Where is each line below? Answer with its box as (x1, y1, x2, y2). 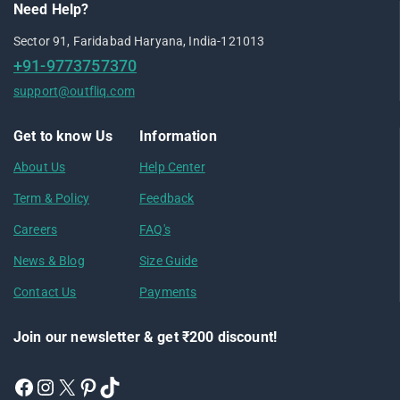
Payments (139, 285, 197, 299)
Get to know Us (13, 128, 113, 145)
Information (139, 128, 217, 145)
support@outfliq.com (13, 84, 135, 98)
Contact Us (13, 285, 77, 299)
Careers (13, 222, 58, 237)
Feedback (139, 191, 195, 205)
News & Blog (13, 254, 85, 268)
